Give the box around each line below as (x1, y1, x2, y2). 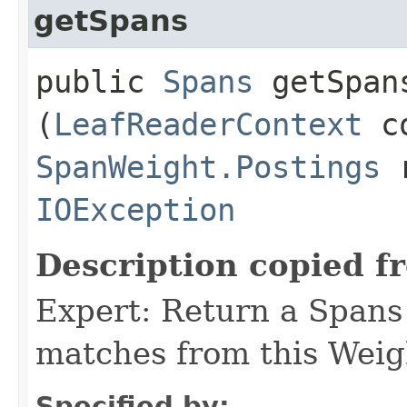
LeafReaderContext (54, 105, 362, 143)
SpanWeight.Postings (35, 148, 381, 185)
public (35, 63, 163, 100)
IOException (35, 191, 235, 228)
